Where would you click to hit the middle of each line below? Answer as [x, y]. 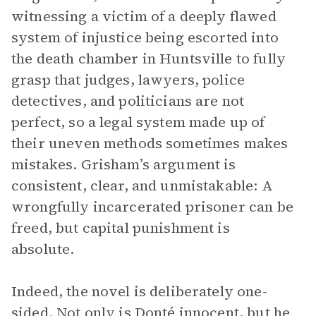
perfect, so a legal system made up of [138, 122]
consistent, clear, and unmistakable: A [142, 186]
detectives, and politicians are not [128, 101]
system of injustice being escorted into [145, 37]
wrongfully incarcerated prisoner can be [152, 207]
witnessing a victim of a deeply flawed [144, 16]
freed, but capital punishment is [121, 228]
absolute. [43, 249]
